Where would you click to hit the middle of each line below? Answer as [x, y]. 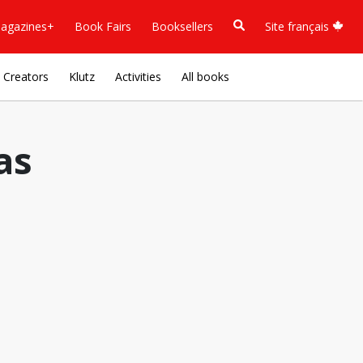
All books [205, 77]
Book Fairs [103, 26]
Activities [138, 77]
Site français [299, 26]
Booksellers [182, 26]
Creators [26, 77]
